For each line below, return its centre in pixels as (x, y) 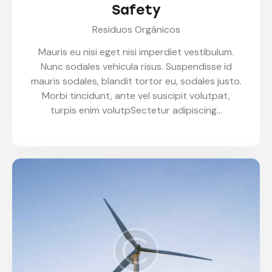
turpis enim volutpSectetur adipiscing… (136, 110)
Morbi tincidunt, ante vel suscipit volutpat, (136, 96)
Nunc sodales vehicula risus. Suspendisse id (136, 67)
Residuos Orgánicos (136, 30)
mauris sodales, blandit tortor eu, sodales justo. (136, 81)
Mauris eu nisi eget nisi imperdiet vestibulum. (136, 52)
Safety (136, 10)
